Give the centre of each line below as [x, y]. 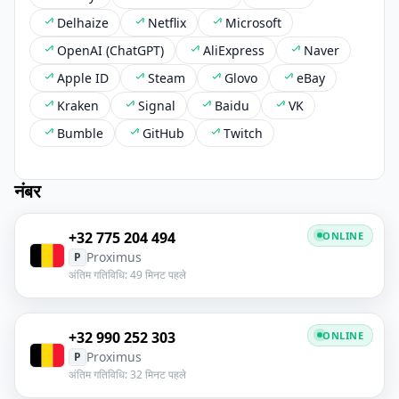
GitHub [163, 133]
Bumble [80, 133]
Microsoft [253, 22]
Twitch [243, 133]
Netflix [167, 22]
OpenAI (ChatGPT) [110, 50]
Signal [157, 105]
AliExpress [234, 50]
